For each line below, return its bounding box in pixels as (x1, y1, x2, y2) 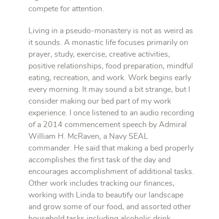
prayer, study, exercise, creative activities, (28, 50, 170, 58)
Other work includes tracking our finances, (28, 179, 175, 187)
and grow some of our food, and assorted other (28, 202, 191, 211)
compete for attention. (28, 5, 104, 13)
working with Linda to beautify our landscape (28, 191, 183, 199)
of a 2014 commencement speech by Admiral (28, 120, 187, 129)
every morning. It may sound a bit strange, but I (28, 85, 190, 93)
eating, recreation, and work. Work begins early (28, 73, 191, 82)
